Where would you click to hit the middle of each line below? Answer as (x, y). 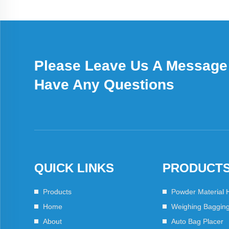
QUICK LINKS (74, 168)
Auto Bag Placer (197, 221)
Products (58, 192)
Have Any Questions (105, 85)
